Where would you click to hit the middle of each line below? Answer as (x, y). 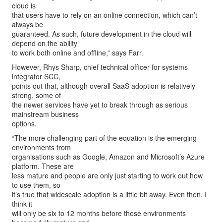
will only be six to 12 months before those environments (99, 213)
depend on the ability (45, 43)
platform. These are (43, 166)
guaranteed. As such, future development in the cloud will (102, 34)
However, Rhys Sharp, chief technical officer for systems (100, 67)
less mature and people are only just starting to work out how (107, 175)
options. (24, 123)
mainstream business (45, 114)
